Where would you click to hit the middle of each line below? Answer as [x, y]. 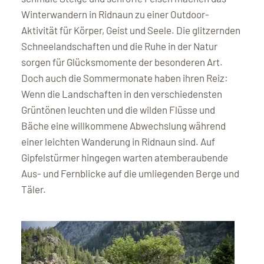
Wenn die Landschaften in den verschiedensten [122, 93]
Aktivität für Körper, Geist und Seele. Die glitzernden [131, 30]
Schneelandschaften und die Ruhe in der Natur [119, 46]
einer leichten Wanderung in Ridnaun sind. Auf [118, 141]
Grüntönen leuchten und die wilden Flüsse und [118, 109]
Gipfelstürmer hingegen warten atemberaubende [125, 157]
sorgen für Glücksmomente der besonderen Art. [122, 62]
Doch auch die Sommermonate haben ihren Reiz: [125, 77]
